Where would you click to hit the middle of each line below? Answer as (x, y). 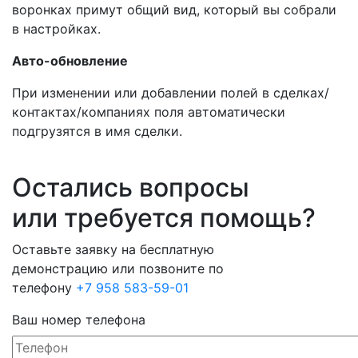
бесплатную (177, 249)
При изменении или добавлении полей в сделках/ (171, 93)
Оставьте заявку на (76, 249)
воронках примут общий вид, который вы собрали (174, 10)
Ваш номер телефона (79, 320)
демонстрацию (60, 268)
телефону (44, 288)
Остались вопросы (131, 187)
